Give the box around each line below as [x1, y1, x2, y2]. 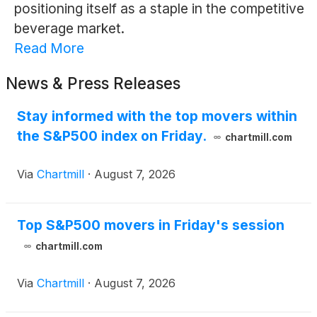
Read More [13, 40, 84, 57]
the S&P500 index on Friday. [17, 127, 207, 145]
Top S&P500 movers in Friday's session [17, 217, 284, 234]
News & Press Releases [6, 74, 180, 93]
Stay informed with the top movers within [17, 108, 297, 125]
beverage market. [13, 20, 125, 38]
